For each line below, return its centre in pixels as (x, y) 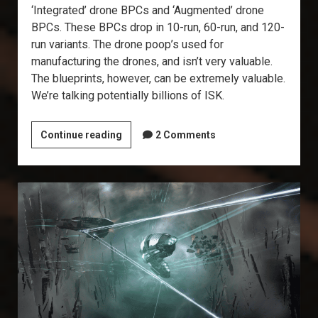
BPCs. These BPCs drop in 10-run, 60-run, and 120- (158, 27)
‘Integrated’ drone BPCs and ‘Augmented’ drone (147, 10)
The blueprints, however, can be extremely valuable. (158, 78)
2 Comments (185, 135)
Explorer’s (145, 134)
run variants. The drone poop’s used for (127, 44)
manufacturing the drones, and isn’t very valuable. (152, 61)
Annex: (137, 151)
